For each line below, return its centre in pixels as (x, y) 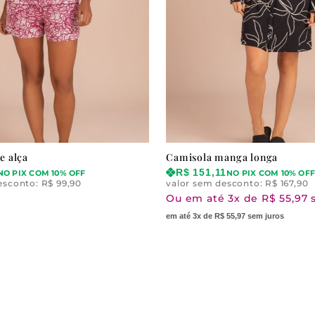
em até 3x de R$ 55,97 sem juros (225, 216)
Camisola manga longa (222, 157)
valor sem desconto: (216, 184)
